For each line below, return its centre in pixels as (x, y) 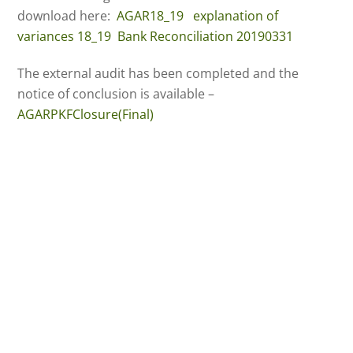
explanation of (236, 16)
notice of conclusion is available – (116, 94)
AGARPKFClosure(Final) (86, 115)
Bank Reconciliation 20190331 (209, 37)
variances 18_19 (65, 37)
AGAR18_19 (150, 16)
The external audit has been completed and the (158, 74)
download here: (67, 16)
